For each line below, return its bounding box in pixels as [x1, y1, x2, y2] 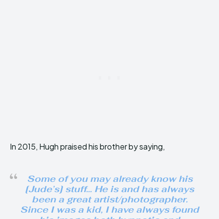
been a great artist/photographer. [31, 193, 188, 205]
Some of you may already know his [26, 173, 193, 184]
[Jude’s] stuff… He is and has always [25, 183, 194, 195]
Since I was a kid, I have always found [20, 203, 199, 215]
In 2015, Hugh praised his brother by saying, [10, 141, 165, 152]
